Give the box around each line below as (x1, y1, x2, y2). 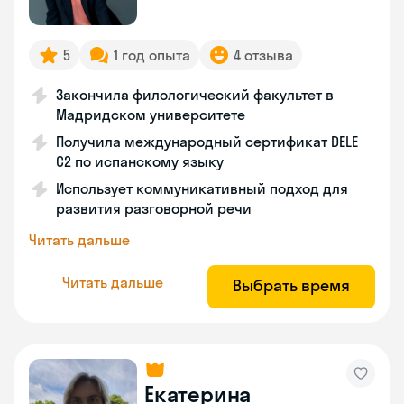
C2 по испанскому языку (56, 152, 224, 170)
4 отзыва (234, 46, 293, 64)
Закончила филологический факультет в (56, 86, 334, 104)
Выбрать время (233, 275, 350, 296)
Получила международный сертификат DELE (56, 133, 358, 151)
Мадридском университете (56, 106, 245, 124)
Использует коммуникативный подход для (56, 179, 348, 197)
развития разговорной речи (56, 199, 252, 217)
